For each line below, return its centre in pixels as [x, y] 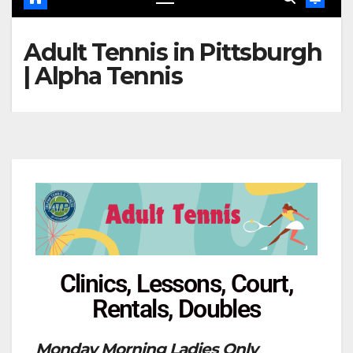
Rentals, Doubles [176, 308]
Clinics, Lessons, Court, [176, 283]
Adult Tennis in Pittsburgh [173, 52]
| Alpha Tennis [103, 76]
